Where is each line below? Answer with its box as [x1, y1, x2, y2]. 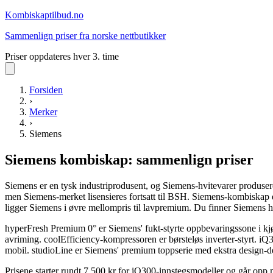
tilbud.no [49, 10, 83, 20]
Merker [29, 107, 57, 117]
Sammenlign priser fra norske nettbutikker [5, 30, 166, 41]
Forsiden [29, 85, 63, 95]
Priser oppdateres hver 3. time [5, 51, 119, 62]
